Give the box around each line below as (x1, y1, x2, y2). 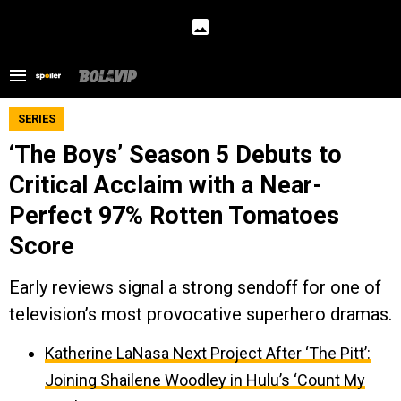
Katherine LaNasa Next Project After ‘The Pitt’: (45, 344, 371, 363)
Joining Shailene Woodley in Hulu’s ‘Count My (45, 371, 365, 389)
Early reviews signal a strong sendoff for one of (9, 277, 381, 298)
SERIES (18, 112, 55, 125)
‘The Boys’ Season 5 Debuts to (9, 141, 342, 169)
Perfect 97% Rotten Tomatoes (9, 201, 339, 230)
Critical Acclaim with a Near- (9, 171, 322, 200)
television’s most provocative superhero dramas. (9, 303, 392, 325)
